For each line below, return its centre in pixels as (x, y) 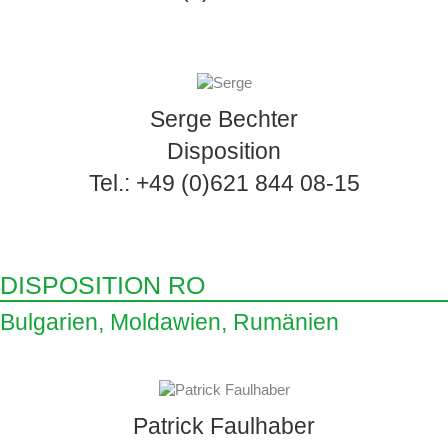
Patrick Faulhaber (224, 425)
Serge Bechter (224, 118)
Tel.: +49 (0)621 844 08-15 (224, 182)
